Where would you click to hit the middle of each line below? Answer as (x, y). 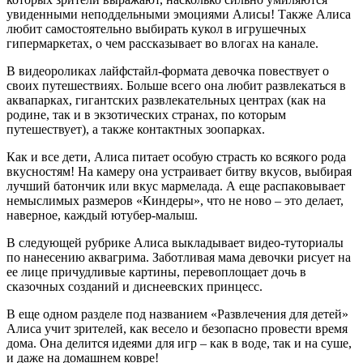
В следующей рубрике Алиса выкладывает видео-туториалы (175, 243)
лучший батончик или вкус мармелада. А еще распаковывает (176, 186)
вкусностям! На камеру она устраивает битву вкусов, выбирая (179, 172)
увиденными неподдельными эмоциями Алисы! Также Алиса (179, 15)
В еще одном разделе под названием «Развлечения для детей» (177, 314)
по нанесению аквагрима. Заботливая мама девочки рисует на (179, 258)
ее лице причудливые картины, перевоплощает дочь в (156, 272)
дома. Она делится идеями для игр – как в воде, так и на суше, (179, 344)
